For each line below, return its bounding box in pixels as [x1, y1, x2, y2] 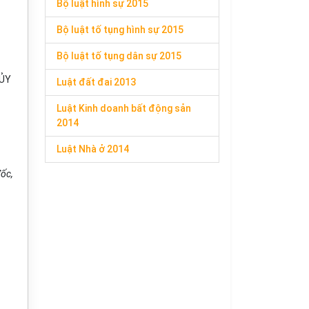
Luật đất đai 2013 [57, 77, 136, 88]
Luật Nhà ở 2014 [57, 143, 129, 154]
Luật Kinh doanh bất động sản [57, 103, 191, 114]
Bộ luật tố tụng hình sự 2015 [57, 24, 183, 35]
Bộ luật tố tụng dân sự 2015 [57, 50, 181, 61]
